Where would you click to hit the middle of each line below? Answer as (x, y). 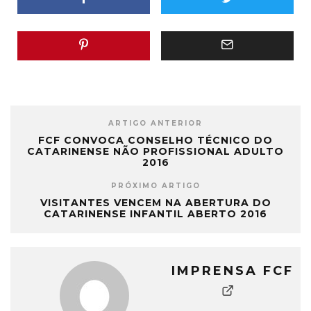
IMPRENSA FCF (233, 271)
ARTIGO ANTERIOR (155, 124)
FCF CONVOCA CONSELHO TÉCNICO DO (155, 141)
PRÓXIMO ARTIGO (155, 186)
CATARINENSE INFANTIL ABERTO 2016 (155, 214)
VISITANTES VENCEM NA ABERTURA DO (155, 203)
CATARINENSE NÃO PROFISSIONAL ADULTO (155, 152)
